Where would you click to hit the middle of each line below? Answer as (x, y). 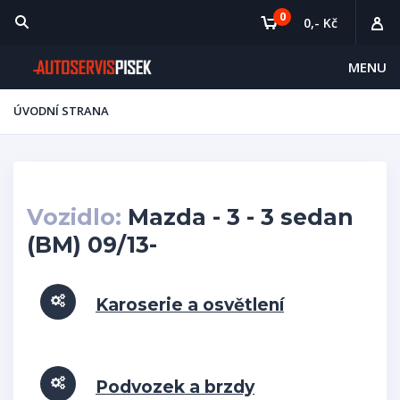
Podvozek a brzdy (175, 387)
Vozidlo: (74, 217)
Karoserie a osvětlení (190, 305)
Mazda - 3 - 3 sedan (237, 217)
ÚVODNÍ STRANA (61, 111)
